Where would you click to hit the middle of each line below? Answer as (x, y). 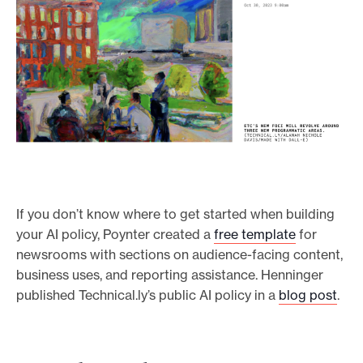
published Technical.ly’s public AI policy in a (147, 295)
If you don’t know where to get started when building (175, 214)
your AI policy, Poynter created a (115, 235)
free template (255, 235)
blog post (308, 295)
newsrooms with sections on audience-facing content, (179, 255)
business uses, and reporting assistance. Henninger (170, 275)
